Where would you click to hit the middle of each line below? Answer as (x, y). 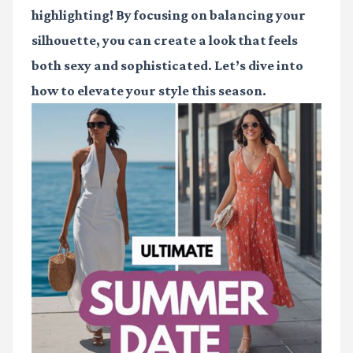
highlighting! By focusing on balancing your (169, 15)
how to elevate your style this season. (149, 91)
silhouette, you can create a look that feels (165, 41)
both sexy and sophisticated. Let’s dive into (167, 66)
